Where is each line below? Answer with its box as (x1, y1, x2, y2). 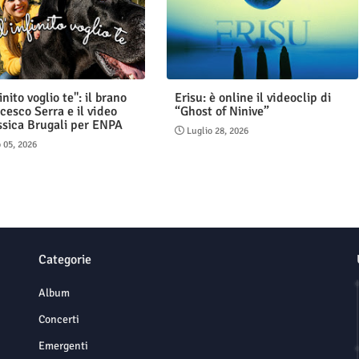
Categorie (38, 252, 92, 268)
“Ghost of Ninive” (174, 103, 269, 120)
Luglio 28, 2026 (186, 125, 248, 138)
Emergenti (38, 339, 89, 353)
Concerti (38, 313, 80, 327)
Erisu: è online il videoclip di (174, 90, 331, 107)
